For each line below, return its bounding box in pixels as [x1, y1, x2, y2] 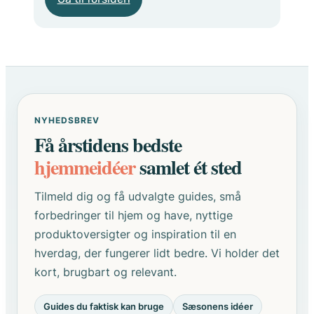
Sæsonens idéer [182, 300, 253, 312]
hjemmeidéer [34, 152, 135, 182]
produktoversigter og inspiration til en [34, 226, 236, 241]
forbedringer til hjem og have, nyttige [34, 207, 233, 222]
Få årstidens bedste [34, 130, 182, 159]
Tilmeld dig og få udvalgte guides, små [34, 189, 241, 203]
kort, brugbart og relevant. [34, 264, 177, 279]
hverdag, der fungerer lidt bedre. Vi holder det [34, 245, 280, 260]
